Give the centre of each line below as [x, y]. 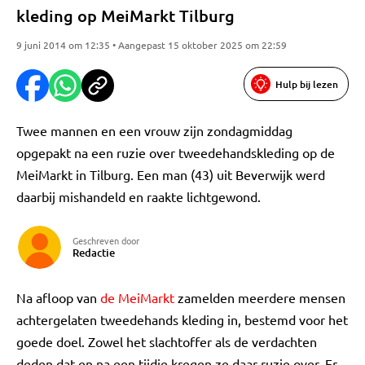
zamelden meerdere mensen [260, 297]
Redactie [94, 253]
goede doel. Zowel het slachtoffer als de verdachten [167, 341]
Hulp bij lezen [307, 84]
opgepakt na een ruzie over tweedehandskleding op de [176, 152]
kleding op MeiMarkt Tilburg [125, 15]
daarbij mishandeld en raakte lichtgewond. [139, 196]
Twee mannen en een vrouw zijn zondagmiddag [154, 130]
